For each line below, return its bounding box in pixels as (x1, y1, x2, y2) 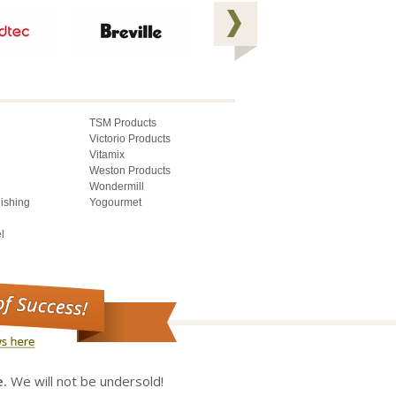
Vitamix (89, 148, 125, 161)
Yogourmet (89, 195, 141, 209)
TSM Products (89, 116, 156, 129)
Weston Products (89, 164, 171, 177)
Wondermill (89, 179, 144, 193)
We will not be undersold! (7, 371, 164, 390)
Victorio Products (89, 132, 171, 145)
